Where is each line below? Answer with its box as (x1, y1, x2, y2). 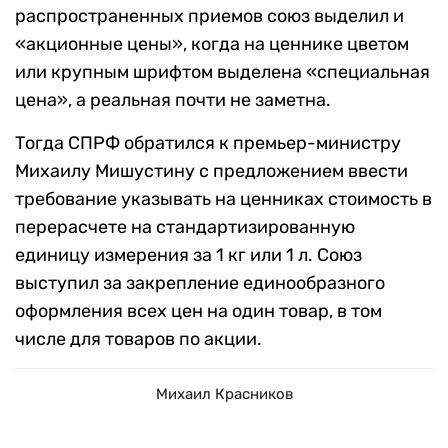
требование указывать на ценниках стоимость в (15, 188, 432, 211)
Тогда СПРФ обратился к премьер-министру (15, 132, 401, 155)
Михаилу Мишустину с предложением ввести (15, 160, 408, 183)
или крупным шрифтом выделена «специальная (15, 61, 430, 84)
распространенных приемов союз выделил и (15, 5, 404, 28)
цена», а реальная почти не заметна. (15, 89, 331, 112)
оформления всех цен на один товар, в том (15, 300, 382, 323)
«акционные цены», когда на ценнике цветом (15, 33, 409, 56)
